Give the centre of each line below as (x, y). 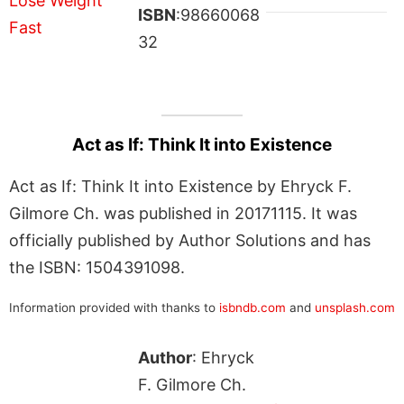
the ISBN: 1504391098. (97, 267)
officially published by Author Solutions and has (190, 240)
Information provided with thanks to (114, 307)
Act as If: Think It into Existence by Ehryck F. (180, 186)
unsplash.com (355, 307)
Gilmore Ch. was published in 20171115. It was (183, 213)
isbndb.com (252, 307)
